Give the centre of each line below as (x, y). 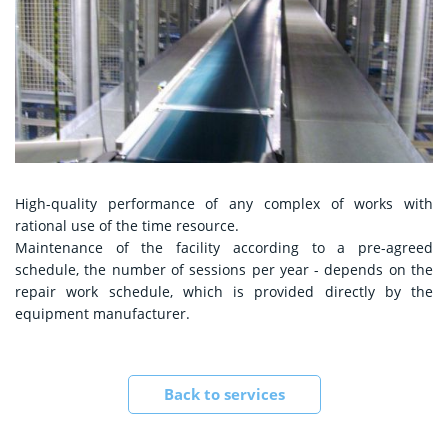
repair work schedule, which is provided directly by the (224, 292)
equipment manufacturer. (102, 314)
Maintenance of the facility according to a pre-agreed (224, 248)
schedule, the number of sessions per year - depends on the (224, 270)
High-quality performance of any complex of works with (224, 204)
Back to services (224, 394)
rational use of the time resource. (127, 226)
